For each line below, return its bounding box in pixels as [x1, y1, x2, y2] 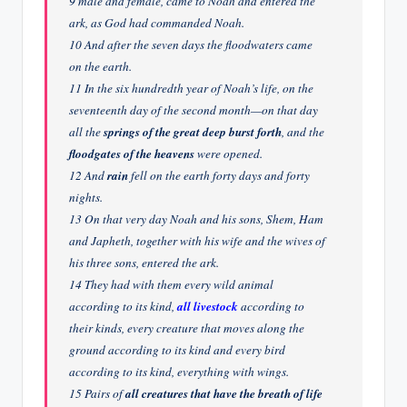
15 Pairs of [69, 384, 126, 402]
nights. [69, 188, 104, 205]
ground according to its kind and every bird [69, 341, 286, 358]
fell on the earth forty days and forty [128, 166, 311, 184]
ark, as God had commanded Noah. [69, 14, 245, 31]
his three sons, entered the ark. [69, 253, 220, 271]
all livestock [177, 297, 239, 314]
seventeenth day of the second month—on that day [69, 101, 319, 118]
